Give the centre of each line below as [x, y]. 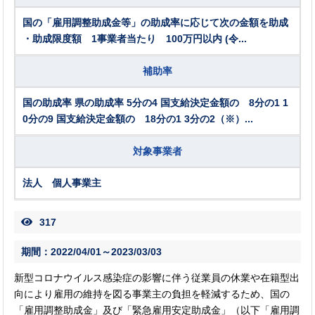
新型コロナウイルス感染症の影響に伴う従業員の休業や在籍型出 [157, 278]
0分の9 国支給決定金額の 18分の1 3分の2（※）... [138, 119]
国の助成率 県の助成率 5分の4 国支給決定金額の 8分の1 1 [156, 103]
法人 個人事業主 [67, 183]
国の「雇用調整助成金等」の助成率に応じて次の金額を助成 [156, 23]
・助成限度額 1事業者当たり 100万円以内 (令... [135, 39]
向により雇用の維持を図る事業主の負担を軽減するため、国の [152, 294]
